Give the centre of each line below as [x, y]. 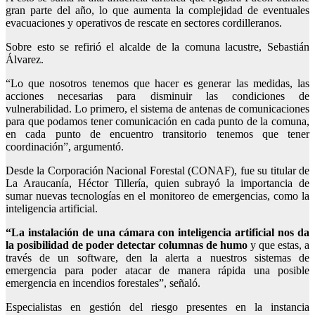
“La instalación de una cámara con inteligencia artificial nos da [157, 232]
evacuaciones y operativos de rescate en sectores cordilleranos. [144, 22]
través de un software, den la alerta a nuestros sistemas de [157, 257]
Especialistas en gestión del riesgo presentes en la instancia [157, 307]
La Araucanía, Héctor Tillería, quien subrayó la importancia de [157, 183]
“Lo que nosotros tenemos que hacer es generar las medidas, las [157, 83]
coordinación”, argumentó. [65, 146]
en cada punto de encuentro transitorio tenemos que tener [157, 134]
